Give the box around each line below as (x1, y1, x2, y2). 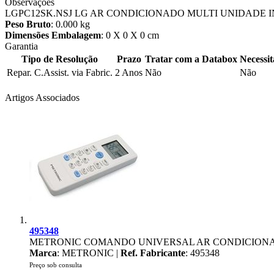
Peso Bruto (5, 18, 51, 29)
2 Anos (115, 67, 143, 78)
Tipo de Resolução (21, 53, 98, 64)
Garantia (5, 40, 38, 51)
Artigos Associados (5, 92, 80, 103)
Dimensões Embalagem (5, 29, 101, 40)
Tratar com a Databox (145, 53, 237, 64)
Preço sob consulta (29, 261, 82, 268)
